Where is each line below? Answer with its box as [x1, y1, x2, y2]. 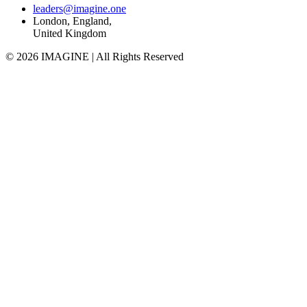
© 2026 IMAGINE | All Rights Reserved [5, 51, 184, 63]
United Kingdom [33, 27, 106, 40]
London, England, [33, 15, 112, 27]
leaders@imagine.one [33, 3, 126, 15]
